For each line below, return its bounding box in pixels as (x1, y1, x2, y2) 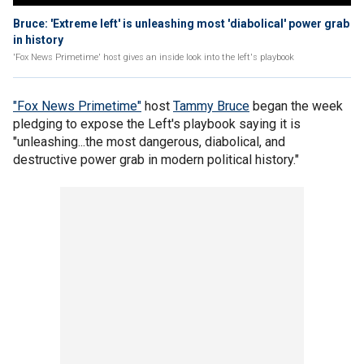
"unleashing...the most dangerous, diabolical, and (13, 134, 285, 149)
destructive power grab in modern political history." (13, 152, 299, 167)
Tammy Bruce (173, 98, 249, 114)
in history (13, 33, 63, 46)
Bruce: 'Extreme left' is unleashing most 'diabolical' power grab (13, 17, 349, 30)
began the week (249, 98, 343, 114)
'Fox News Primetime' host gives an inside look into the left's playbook (13, 52, 294, 63)
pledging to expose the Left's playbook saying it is (13, 116, 301, 132)
